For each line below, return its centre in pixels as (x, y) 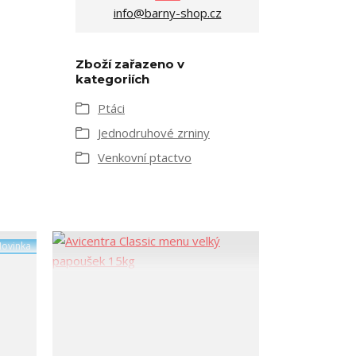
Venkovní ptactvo (145, 158)
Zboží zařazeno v (130, 64)
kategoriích (112, 79)
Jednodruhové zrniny (154, 133)
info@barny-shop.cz (167, 13)
